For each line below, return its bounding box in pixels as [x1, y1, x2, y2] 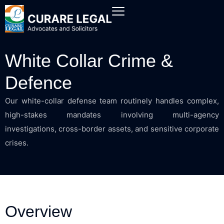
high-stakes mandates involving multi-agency [5, 110, 219, 119]
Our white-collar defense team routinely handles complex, [5, 96, 219, 105]
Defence [5, 72, 72, 93]
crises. [5, 138, 28, 147]
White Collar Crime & [5, 50, 173, 71]
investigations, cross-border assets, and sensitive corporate [5, 124, 219, 133]
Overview [5, 202, 72, 220]
